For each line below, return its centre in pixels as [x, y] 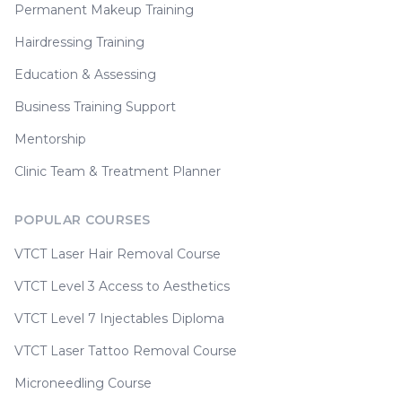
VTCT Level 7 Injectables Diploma [119, 319]
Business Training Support [95, 107]
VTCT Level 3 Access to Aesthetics [122, 286]
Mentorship [50, 139]
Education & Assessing [85, 74]
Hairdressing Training [79, 42]
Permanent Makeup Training [104, 10]
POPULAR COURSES [83, 220]
